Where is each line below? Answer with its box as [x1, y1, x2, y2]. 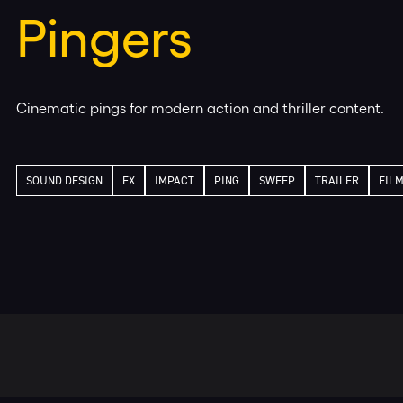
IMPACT [155, 173, 195, 188]
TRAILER [315, 173, 360, 188]
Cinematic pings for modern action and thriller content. [16, 100, 385, 116]
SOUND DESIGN [26, 173, 103, 188]
